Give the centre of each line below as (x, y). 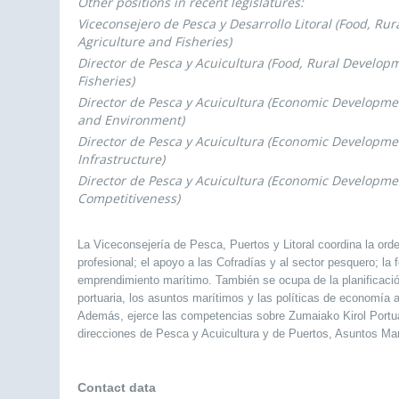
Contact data (117, 387)
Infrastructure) (121, 159)
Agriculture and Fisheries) (155, 41)
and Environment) (131, 120)
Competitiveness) (129, 198)
